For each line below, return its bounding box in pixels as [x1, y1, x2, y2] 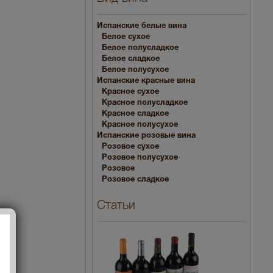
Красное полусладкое [102, 99, 188, 107]
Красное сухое [102, 88, 159, 96]
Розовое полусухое [102, 154, 178, 161]
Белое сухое [102, 33, 150, 41]
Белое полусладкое [102, 44, 179, 52]
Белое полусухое [102, 66, 169, 74]
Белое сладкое [102, 55, 160, 63]
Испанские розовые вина [97, 132, 196, 140]
